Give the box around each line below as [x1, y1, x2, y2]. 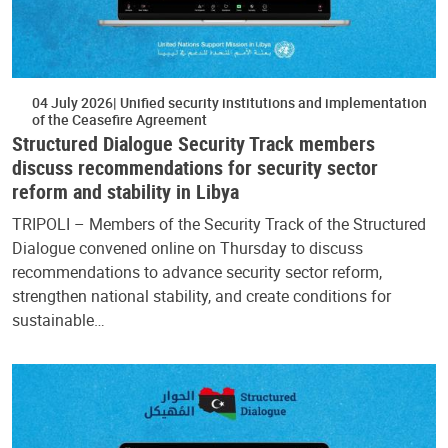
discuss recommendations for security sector [12, 153, 378, 181]
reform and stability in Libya [12, 177, 239, 205]
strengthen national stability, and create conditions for [12, 284, 391, 307]
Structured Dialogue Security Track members [12, 129, 375, 157]
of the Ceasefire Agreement [32, 109, 207, 129]
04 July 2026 [32, 92, 113, 112]
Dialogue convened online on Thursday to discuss [12, 236, 363, 259]
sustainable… [12, 308, 105, 331]
